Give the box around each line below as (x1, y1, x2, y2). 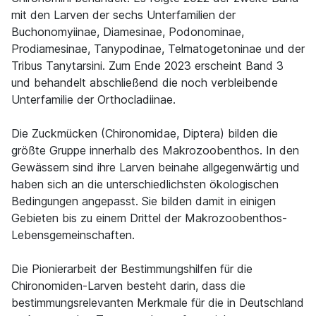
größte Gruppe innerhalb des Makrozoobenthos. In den (11, 143, 299, 157)
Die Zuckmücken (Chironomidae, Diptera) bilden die (11, 126, 278, 140)
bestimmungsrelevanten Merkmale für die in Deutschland (11, 296, 304, 310)
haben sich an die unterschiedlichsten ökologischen (11, 177, 279, 191)
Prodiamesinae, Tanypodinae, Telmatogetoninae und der (11, 42, 305, 56)
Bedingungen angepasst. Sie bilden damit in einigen (11, 194, 276, 208)
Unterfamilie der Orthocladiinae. (11, 92, 176, 107)
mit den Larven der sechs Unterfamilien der (11, 8, 236, 22)
